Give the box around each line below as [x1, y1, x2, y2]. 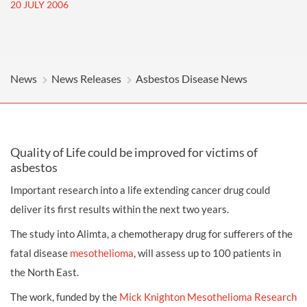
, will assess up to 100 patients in [134, 247, 281, 259]
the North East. [10, 266, 79, 278]
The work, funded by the [10, 291, 117, 303]
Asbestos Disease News [136, 72, 247, 85]
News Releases [51, 72, 121, 85]
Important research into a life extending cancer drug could [10, 184, 270, 196]
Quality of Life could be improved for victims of [10, 145, 258, 160]
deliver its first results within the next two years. [10, 203, 229, 215]
